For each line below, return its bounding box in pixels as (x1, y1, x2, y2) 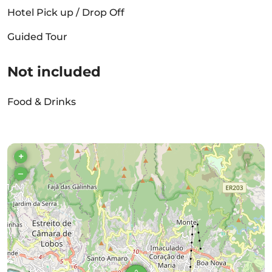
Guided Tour (7, 31, 67, 42)
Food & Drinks (7, 96, 76, 107)
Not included (7, 63, 101, 80)
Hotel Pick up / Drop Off (7, 7, 124, 18)
